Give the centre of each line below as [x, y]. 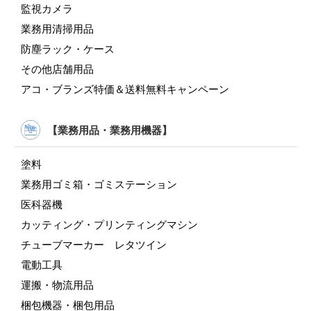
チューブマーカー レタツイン [94, 245]
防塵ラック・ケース [68, 49]
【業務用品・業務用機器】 [110, 130]
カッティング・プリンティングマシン [109, 225]
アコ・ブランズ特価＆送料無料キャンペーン [125, 89]
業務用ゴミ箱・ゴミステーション [99, 184]
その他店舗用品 [57, 69]
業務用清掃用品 [57, 29]
